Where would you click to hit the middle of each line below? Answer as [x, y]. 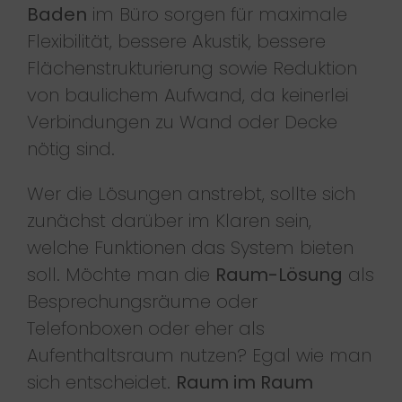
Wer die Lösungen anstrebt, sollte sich [191, 193]
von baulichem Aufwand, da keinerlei [187, 95]
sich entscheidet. [101, 382]
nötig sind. [70, 149]
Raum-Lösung [279, 274]
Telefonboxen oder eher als [145, 328]
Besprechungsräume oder [142, 301]
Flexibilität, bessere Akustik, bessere [176, 41]
